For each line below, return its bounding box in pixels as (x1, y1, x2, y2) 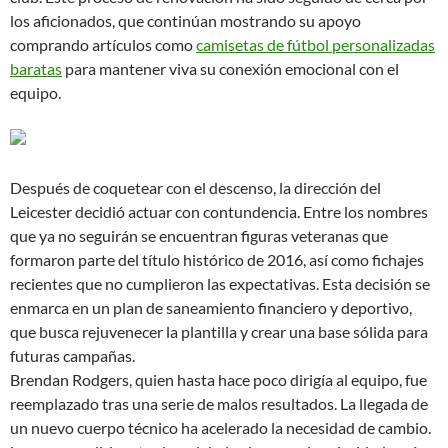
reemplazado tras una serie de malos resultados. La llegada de (10, 394, 428, 413)
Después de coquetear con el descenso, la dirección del (10, 178, 381, 197)
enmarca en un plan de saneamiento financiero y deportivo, (10, 298, 412, 317)
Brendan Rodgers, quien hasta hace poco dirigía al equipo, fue (10, 370, 427, 389)
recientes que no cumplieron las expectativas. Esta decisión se (10, 274, 430, 293)
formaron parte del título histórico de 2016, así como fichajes (10, 250, 424, 269)
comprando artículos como (10, 35, 196, 54)
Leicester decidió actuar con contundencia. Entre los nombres (10, 202, 428, 221)
